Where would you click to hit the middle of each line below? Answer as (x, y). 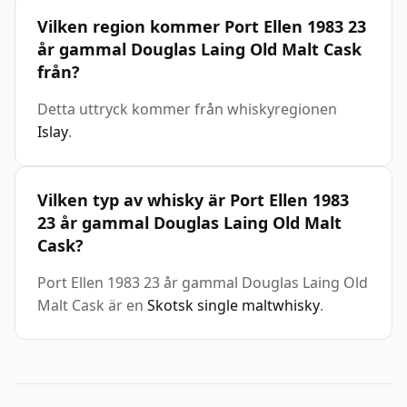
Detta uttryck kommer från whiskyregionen (187, 109)
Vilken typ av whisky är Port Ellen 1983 (193, 200)
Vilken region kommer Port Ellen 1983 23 (202, 27)
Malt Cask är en (92, 306)
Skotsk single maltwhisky (233, 306)
